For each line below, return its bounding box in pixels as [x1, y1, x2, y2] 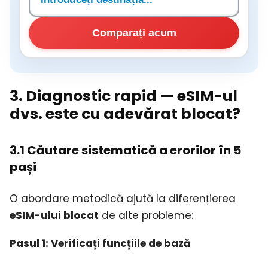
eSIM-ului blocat [10, 208, 99, 223]
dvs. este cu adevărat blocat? [10, 103, 240, 125]
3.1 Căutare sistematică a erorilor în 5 [10, 142, 241, 159]
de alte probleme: [99, 208, 193, 223]
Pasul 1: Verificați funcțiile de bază [10, 236, 191, 251]
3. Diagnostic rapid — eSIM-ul [10, 86, 237, 107]
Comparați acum [92, 26, 176, 39]
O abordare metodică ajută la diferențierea [10, 191, 236, 206]
